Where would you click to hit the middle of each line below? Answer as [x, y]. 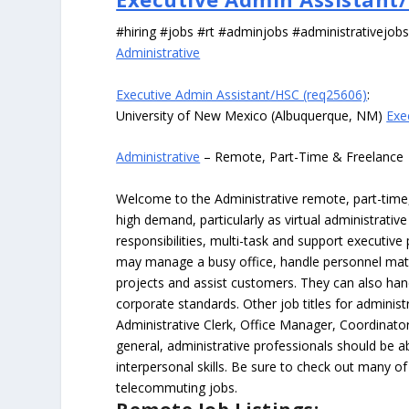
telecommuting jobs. [177, 387]
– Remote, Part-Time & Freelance [302, 157]
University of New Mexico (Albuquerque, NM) [252, 115]
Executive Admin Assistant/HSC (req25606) [242, 94]
